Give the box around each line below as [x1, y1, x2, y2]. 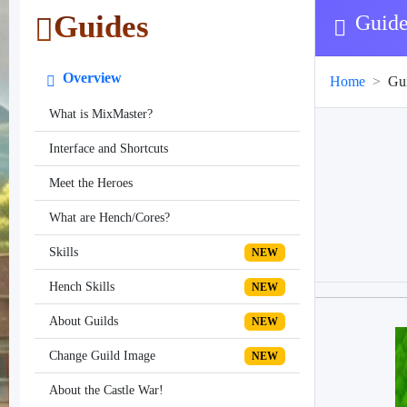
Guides [54, 9, 149, 45]
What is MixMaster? [49, 107, 153, 122]
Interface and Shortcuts [49, 142, 168, 156]
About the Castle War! [49, 383, 164, 398]
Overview [59, 70, 122, 86]
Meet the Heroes [49, 176, 133, 191]
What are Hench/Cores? [49, 211, 170, 225]
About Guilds [49, 314, 118, 329]
